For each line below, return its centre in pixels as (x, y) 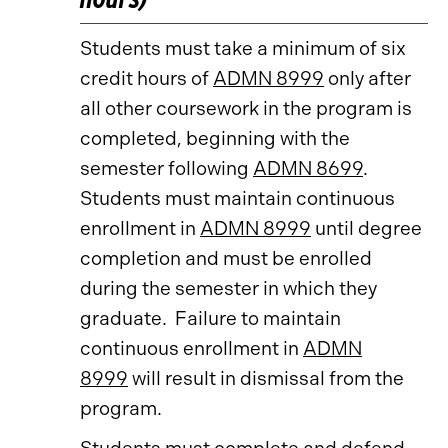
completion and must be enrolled (226, 258)
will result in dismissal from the (266, 378)
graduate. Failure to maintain (210, 318)
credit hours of (146, 78)
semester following (166, 168)
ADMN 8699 (308, 168)
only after (367, 78)
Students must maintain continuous (237, 198)
